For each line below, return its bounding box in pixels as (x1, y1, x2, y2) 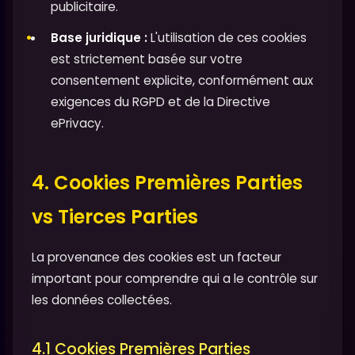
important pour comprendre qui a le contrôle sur (32, 269, 318, 287)
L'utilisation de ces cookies (147, 29, 307, 46)
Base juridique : (51, 29, 147, 46)
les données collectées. (32, 291, 172, 308)
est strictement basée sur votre (51, 50, 242, 67)
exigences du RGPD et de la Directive (51, 93, 270, 110)
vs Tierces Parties (32, 203, 198, 230)
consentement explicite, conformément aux (51, 71, 313, 89)
